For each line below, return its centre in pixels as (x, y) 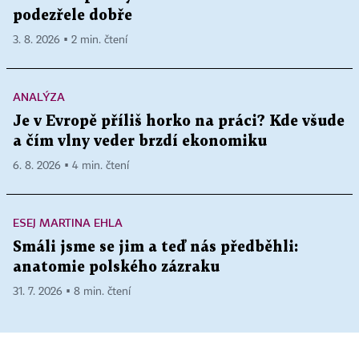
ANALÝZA (39, 97)
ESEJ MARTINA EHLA (68, 223)
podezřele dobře (73, 16)
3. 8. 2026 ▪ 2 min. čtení (70, 40)
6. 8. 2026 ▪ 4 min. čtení (71, 166)
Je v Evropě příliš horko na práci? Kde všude (179, 122)
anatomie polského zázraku (116, 268)
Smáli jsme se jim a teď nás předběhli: (155, 248)
